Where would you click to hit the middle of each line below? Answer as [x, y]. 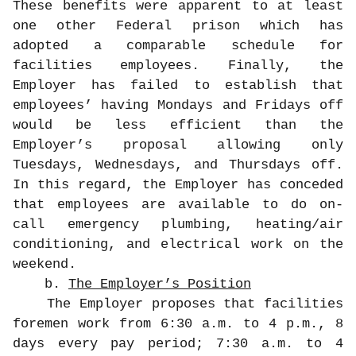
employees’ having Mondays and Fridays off [178, 106]
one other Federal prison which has [178, 26]
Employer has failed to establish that [178, 86]
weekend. [44, 265]
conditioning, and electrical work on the [178, 245]
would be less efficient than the [178, 126]
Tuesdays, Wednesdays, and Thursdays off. [178, 165]
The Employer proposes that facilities [178, 304]
